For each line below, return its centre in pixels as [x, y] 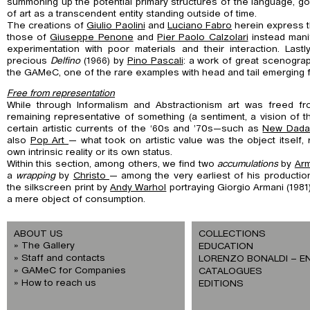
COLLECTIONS [232, 234]
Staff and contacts [63, 258]
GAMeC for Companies [74, 271]
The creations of [47, 25]
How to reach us [59, 283]
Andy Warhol [138, 187]
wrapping [36, 175]
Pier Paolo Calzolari [203, 37]
